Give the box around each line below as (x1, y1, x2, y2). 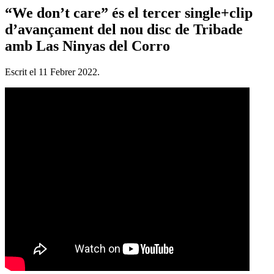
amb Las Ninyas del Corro (5, 37, 170, 54)
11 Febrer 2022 (39, 66, 97, 77)
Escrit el (5, 66, 39, 77)
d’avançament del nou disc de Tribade (5, 21, 243, 37)
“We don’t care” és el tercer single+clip (5, 4, 253, 21)
